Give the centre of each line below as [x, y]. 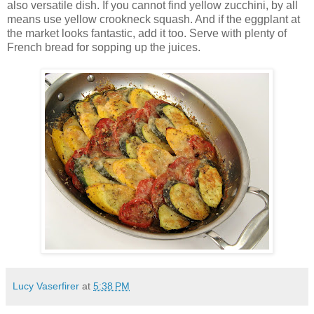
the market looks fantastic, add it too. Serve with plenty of [147, 33]
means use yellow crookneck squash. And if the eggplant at [153, 19]
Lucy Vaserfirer [46, 286]
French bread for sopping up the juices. [104, 47]
